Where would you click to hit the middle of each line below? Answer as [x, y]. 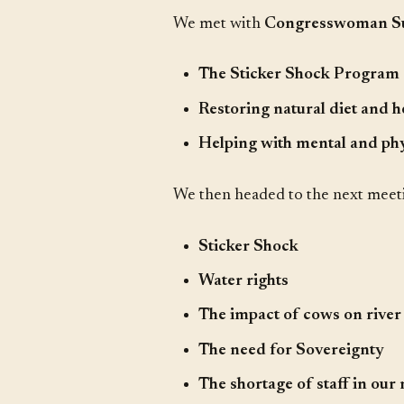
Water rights [243, 280]
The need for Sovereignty [291, 350]
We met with [219, 23]
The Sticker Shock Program [298, 75]
